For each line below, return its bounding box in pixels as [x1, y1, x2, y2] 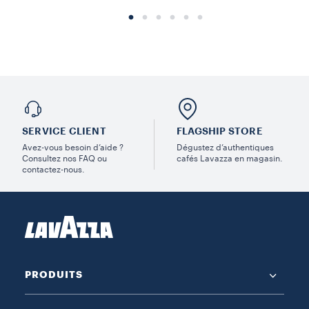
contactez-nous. [22, 165, 85, 174]
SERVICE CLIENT [22, 126, 106, 136]
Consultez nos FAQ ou [22, 154, 107, 163]
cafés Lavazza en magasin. [177, 154, 283, 163]
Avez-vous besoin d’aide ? [22, 143, 123, 152]
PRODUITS [25, 269, 83, 279]
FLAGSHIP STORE [177, 126, 263, 136]
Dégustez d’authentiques [177, 143, 274, 152]
